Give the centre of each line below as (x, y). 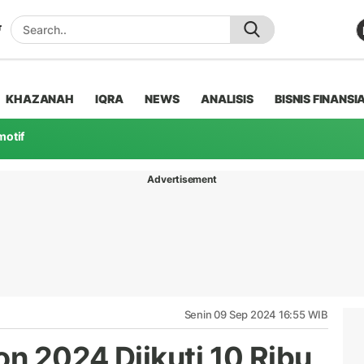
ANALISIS (227, 98)
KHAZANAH (40, 98)
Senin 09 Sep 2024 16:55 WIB (256, 314)
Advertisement (182, 179)
